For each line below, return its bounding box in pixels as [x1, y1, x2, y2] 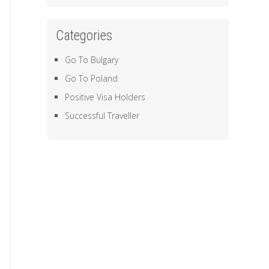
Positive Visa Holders [65, 91, 146, 103]
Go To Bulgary [65, 54, 119, 65]
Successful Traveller [65, 110, 140, 121]
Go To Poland [65, 73, 118, 84]
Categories [56, 28, 113, 44]
